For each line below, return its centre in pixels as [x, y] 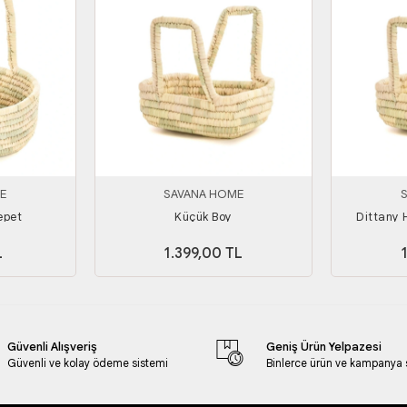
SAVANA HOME [203, 194]
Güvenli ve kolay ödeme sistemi [87, 362]
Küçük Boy [203, 216]
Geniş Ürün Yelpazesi [323, 346]
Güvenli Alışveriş [52, 346]
